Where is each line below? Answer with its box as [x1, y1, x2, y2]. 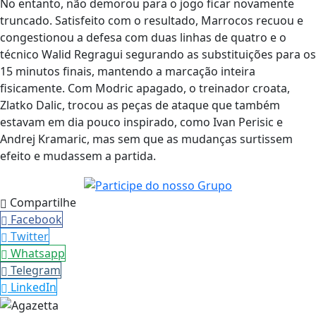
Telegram [11, 262, 61, 279]
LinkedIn [11, 279, 56, 296]
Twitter [11, 229, 49, 245]
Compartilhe [7, 195, 76, 211]
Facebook [11, 212, 62, 228]
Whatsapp [11, 245, 65, 262]
